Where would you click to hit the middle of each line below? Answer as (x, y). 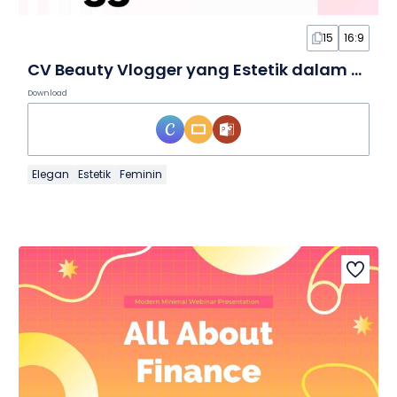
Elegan (50, 174)
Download (47, 93)
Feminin (140, 174)
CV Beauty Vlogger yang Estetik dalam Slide (356, 69)
